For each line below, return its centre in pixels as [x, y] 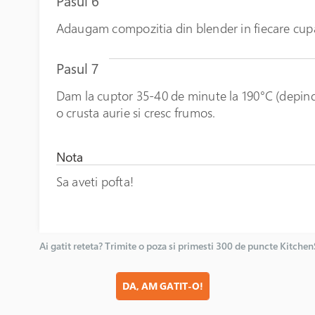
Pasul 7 [77, 68]
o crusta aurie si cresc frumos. [136, 112]
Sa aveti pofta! [95, 181]
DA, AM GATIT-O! [163, 285]
